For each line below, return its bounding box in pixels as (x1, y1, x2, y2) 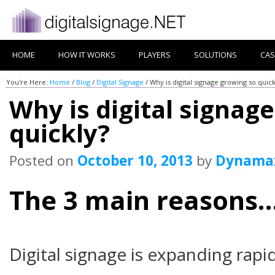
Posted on (9, 150, 77, 170)
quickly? (9, 116, 110, 150)
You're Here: (6, 77, 50, 87)
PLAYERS (139, 49, 171, 60)
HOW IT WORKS (58, 49, 115, 60)
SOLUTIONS (194, 49, 237, 60)
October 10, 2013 (77, 150, 193, 170)
